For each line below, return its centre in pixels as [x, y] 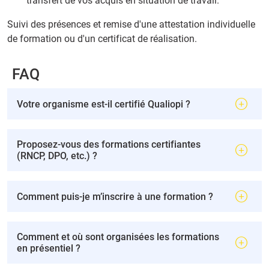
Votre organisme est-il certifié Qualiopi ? [104, 104]
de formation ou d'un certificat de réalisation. [102, 39]
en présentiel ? [49, 249]
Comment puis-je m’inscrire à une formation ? [115, 196]
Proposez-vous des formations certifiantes [109, 145]
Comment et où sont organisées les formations [118, 237]
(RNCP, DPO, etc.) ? [57, 156]
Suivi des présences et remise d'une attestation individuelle [131, 25]
